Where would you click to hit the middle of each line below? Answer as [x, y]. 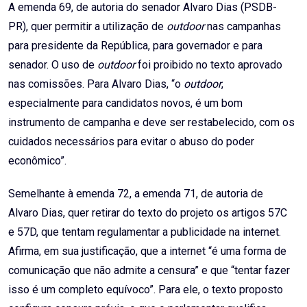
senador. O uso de [53, 65]
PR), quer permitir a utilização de [87, 27]
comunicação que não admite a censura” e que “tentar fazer [149, 271]
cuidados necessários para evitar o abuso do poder [131, 142]
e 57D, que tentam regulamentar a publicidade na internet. [145, 232]
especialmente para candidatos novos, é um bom [125, 103]
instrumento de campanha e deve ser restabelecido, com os [151, 123]
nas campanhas [243, 27]
